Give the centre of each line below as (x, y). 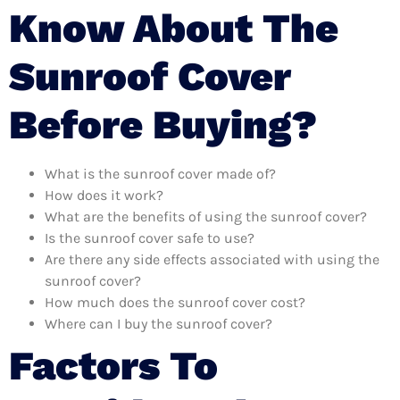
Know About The (174, 28)
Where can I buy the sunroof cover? (158, 323)
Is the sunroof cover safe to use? (150, 237)
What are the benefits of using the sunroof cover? (206, 216)
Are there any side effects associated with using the (212, 259)
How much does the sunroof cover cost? (175, 302)
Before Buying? (163, 124)
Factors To (113, 365)
